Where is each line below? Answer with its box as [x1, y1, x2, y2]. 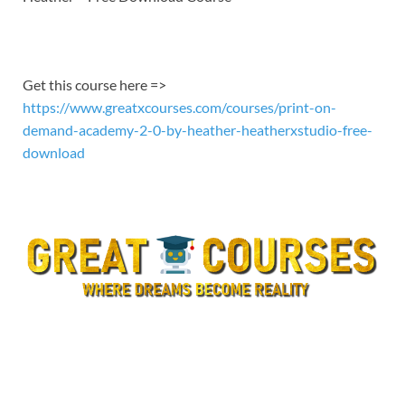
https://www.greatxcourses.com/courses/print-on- [23, 99, 336, 117]
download [23, 144, 85, 162]
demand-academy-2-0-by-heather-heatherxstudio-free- [23, 121, 372, 139]
